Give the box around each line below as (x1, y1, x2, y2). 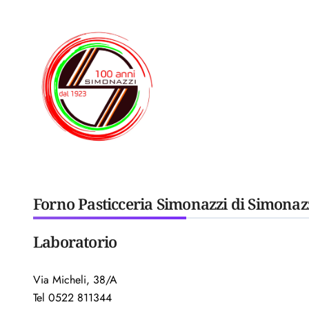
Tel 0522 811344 (33, 289, 112, 306)
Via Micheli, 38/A (33, 271, 117, 288)
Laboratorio (33, 230, 117, 252)
